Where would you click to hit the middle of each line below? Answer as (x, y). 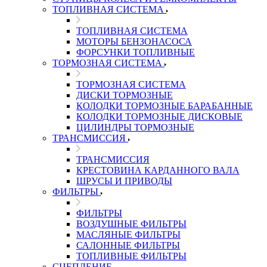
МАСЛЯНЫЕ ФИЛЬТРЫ (128, 235)
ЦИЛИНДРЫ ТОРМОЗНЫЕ (135, 127)
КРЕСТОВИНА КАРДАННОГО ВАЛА (158, 170)
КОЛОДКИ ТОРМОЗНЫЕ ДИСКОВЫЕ (159, 117)
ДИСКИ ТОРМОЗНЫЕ (125, 95)
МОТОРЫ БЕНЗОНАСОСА (134, 41)
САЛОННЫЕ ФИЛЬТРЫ (128, 245)
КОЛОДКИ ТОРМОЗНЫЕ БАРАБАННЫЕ (164, 106)
